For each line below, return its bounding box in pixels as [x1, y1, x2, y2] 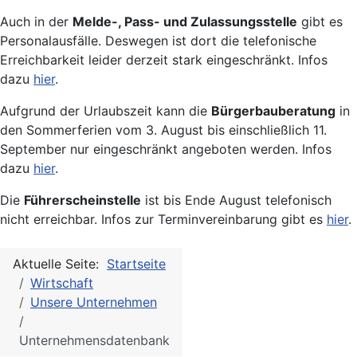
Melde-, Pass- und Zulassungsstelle [73, 14, 297, 30]
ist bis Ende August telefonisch [141, 192, 331, 209]
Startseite [107, 256, 166, 273]
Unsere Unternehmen [30, 294, 157, 311]
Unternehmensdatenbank [19, 332, 170, 349]
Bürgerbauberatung [211, 103, 335, 120]
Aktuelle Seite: [13, 256, 107, 273]
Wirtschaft [30, 275, 93, 292]
